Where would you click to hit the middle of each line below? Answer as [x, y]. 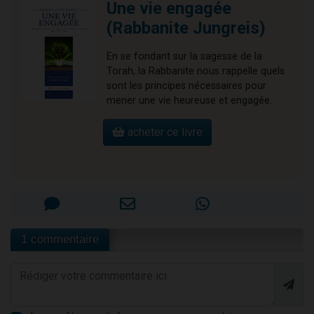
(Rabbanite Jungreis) [186, 28]
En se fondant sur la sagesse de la [184, 56]
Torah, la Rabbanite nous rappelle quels [196, 71]
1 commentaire [60, 239]
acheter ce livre [163, 132]
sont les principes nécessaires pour [186, 86]
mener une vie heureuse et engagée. [189, 100]
